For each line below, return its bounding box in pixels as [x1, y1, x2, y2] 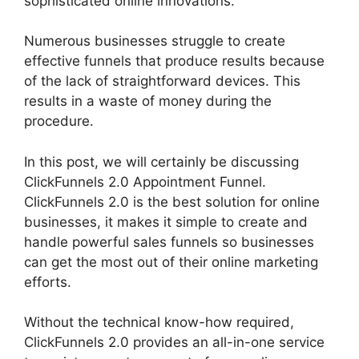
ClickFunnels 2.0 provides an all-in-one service [24, 334, 325, 351]
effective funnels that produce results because [24, 53, 325, 70]
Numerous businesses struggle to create [24, 33, 285, 50]
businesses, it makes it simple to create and [24, 213, 308, 230]
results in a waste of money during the [24, 93, 272, 110]
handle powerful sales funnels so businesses [24, 233, 314, 250]
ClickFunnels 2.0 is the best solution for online [24, 193, 320, 210]
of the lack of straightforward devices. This [24, 73, 301, 90]
